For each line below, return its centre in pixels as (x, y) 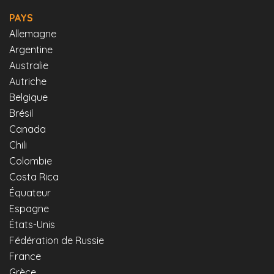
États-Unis (32, 225)
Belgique (28, 98)
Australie (29, 66)
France (25, 257)
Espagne (29, 209)
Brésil (21, 113)
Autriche (28, 82)
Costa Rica (34, 177)
